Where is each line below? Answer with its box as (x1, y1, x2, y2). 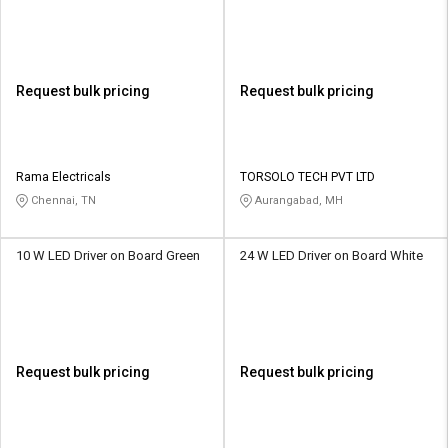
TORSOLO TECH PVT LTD (240, 170, 375, 185)
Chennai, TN (28, 194, 96, 208)
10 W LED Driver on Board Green (16, 248, 200, 264)
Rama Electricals (16, 170, 111, 185)
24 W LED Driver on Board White (240, 248, 423, 264)
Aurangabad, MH (252, 194, 343, 208)
